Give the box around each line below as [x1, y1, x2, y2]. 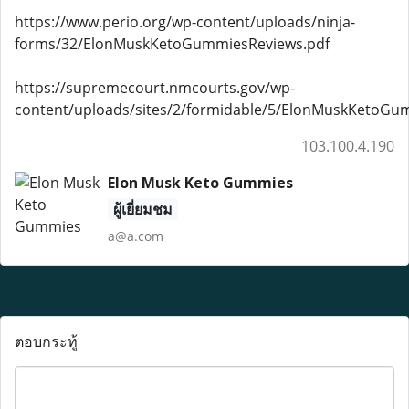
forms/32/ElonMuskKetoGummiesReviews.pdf [15, 34, 330, 54]
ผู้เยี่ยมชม [112, 199, 173, 219]
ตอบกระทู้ [15, 331, 78, 351]
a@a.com [107, 227, 163, 245]
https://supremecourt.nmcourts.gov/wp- [15, 78, 295, 98]
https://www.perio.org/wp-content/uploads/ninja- [15, 12, 355, 32]
